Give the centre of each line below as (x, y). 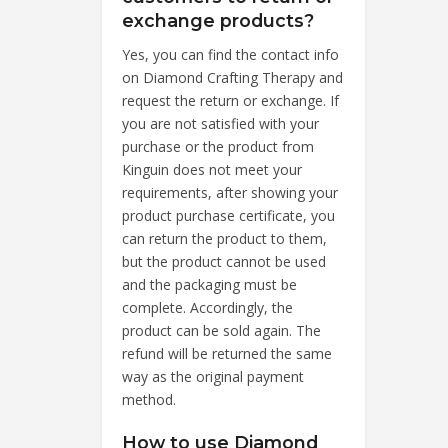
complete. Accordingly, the (207, 307)
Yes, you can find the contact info (230, 54)
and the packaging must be (209, 284)
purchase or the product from (218, 146)
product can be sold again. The (221, 330)
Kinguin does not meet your (212, 169)
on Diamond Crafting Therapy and (232, 77)
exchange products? (218, 20)
